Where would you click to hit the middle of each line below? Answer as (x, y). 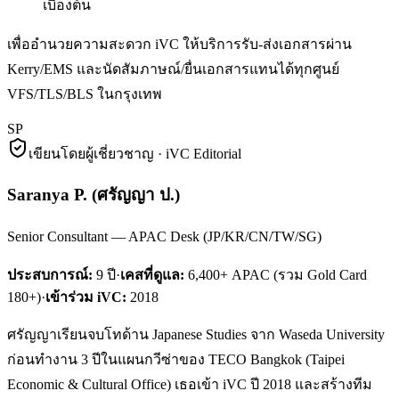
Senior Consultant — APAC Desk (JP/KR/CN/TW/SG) (164, 236)
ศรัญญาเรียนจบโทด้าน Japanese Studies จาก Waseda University (196, 334)
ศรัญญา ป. (136, 195)
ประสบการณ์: (50, 274)
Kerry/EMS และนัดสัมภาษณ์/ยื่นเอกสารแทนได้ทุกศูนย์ (173, 69)
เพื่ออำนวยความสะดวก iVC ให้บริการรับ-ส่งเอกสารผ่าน (179, 45)
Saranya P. (47, 195)
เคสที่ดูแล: (152, 274)
